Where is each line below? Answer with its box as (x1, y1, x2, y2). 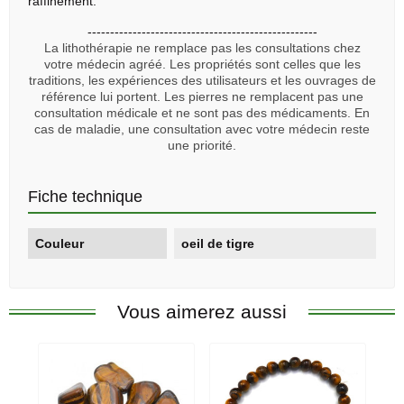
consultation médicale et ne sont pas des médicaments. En (34, 106, 370, 120)
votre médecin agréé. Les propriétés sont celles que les (43, 57, 361, 71)
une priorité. (168, 138, 236, 152)
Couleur (35, 236, 84, 251)
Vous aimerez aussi (117, 301, 287, 322)
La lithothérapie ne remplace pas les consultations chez (43, 41, 361, 55)
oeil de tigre (181, 236, 255, 251)
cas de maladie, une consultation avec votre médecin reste (34, 122, 370, 136)
